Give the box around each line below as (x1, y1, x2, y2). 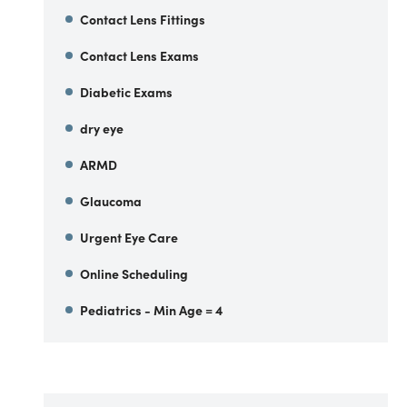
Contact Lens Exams (80, 46, 199, 65)
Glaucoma (80, 192, 142, 210)
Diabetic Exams (80, 83, 173, 101)
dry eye (80, 119, 124, 137)
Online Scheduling (80, 264, 188, 283)
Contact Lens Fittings (80, 10, 205, 28)
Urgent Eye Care (80, 228, 178, 246)
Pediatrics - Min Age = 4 (80, 301, 223, 319)
